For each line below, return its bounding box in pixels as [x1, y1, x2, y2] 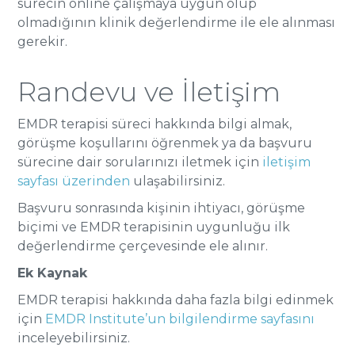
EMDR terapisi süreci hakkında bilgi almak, [17, 116, 292, 132]
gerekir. [17, 34, 68, 49]
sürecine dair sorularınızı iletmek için [17, 155, 263, 170]
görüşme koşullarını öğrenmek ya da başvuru [17, 136, 313, 151]
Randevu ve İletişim [17, 75, 281, 109]
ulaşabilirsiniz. [130, 174, 226, 189]
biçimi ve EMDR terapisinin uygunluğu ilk [17, 219, 291, 235]
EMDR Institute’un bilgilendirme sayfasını [45, 311, 315, 326]
